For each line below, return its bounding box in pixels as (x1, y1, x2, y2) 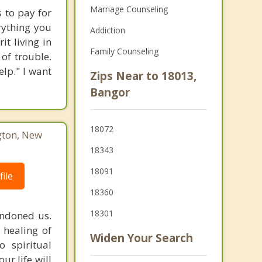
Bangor (89, 85, 130, 100)
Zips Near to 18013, (89, 68, 196, 84)
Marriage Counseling (89, 4, 168, 15)
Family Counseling (89, 46, 158, 57)
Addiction (89, 25, 125, 36)
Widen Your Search (89, 230, 193, 246)
